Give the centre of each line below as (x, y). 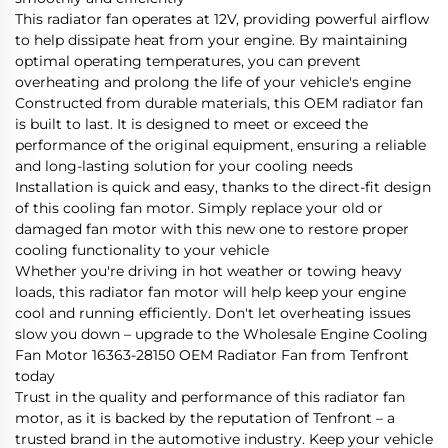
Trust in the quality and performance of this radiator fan (210, 396)
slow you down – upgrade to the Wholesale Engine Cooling (221, 333)
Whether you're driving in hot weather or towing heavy (208, 270)
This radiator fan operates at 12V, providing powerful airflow (222, 18)
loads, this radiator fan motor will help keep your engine (210, 291)
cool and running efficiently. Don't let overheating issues (213, 312)
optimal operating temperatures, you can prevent (188, 60)
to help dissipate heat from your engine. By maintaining (211, 39)
